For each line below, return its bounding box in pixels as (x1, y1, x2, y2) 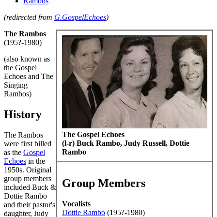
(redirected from (4, 13, 54, 21)
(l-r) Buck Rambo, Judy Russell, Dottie (62, 139, 189, 147)
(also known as (4, 55, 50, 63)
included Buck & (4, 183, 56, 191)
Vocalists (62, 199, 91, 208)
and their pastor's (4, 200, 55, 209)
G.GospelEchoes (54, 13, 106, 21)
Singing (4, 81, 28, 89)
